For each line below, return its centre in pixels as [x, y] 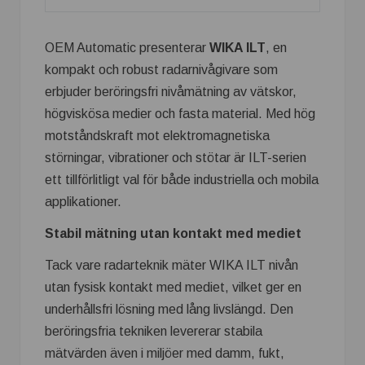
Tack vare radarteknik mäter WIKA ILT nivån [172, 265]
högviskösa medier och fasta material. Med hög [180, 114]
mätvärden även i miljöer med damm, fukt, [165, 353]
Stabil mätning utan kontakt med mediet [173, 233]
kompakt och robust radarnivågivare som [161, 70]
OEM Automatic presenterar [127, 48]
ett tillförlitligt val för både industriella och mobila [182, 180]
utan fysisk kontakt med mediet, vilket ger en [173, 287]
